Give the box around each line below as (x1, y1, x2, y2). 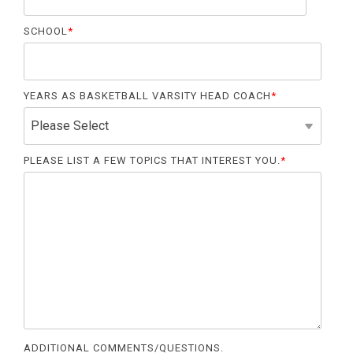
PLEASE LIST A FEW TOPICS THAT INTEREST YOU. (24, 154, 281, 166)
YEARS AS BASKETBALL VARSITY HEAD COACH (24, 90, 271, 102)
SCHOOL (24, 25, 68, 37)
